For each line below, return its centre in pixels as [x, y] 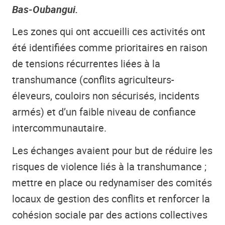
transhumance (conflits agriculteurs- [93, 80]
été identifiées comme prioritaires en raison [110, 48]
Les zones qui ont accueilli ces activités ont [109, 32]
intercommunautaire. [59, 128]
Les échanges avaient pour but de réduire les [112, 150]
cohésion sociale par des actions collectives [110, 214]
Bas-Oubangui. [45, 9]
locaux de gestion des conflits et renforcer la [111, 198]
